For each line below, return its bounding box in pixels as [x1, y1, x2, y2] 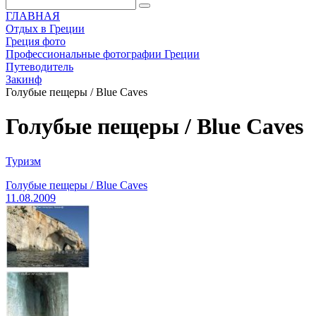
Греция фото [6, 35, 66, 47]
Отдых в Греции [6, 23, 85, 35]
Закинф [6, 73, 42, 85]
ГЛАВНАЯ [6, 10, 60, 22]
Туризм [6, 154, 41, 167]
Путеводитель [6, 61, 73, 73]
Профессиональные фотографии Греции [6, 48, 200, 60]
